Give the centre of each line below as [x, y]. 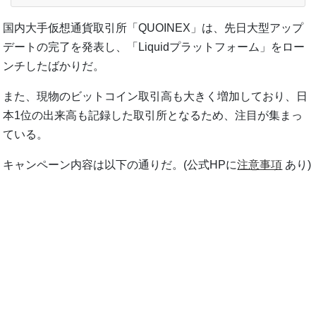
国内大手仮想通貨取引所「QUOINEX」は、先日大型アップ [153, 28]
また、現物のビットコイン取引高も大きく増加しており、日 [156, 97]
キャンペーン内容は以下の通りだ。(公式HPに [120, 165]
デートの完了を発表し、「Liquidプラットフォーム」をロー [154, 47]
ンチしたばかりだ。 [54, 66]
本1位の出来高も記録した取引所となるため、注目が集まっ [153, 116]
